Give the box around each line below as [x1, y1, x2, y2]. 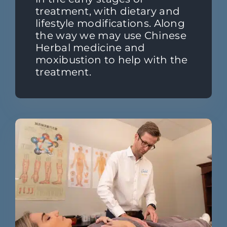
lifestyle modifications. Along [35, 17, 185, 30]
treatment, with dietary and [35, 5, 180, 18]
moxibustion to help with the [35, 54, 188, 66]
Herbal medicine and [35, 42, 145, 54]
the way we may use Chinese [35, 29, 186, 42]
